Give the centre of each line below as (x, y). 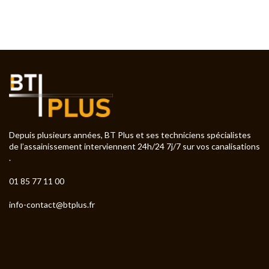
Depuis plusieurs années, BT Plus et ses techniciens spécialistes (130, 135)
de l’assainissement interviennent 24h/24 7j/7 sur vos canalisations (134, 147)
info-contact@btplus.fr (52, 205)
